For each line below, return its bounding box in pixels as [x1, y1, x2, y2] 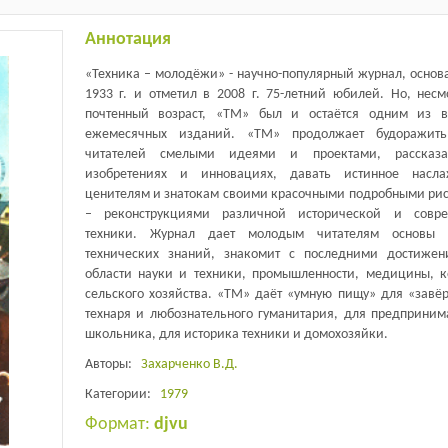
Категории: [84, 386, 160, 402]
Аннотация [84, 29, 171, 49]
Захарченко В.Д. [140, 356, 238, 372]
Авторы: [84, 356, 141, 372]
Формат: [84, 414, 154, 434]
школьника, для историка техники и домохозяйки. [84, 326, 388, 342]
